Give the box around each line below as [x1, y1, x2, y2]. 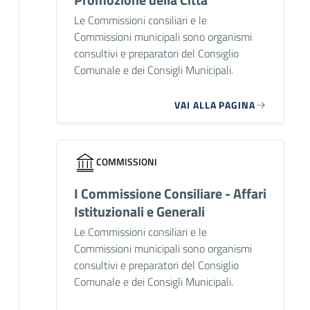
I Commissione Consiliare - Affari [73, 182, 266, 204]
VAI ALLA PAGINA [174, 97, 255, 112]
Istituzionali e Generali [73, 200, 205, 222]
